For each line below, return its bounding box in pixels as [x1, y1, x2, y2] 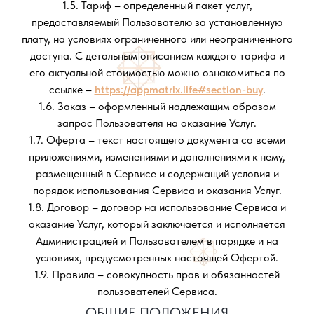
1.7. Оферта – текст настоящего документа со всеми [29, 133, 285, 146]
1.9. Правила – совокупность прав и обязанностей [34, 268, 280, 281]
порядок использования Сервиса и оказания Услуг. [32, 184, 282, 197]
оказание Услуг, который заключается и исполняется [29, 217, 285, 231]
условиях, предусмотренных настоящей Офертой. [36, 251, 278, 264]
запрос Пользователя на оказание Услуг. [57, 116, 257, 130]
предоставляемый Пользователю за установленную [32, 15, 282, 29]
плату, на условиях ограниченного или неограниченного [21, 32, 293, 46]
